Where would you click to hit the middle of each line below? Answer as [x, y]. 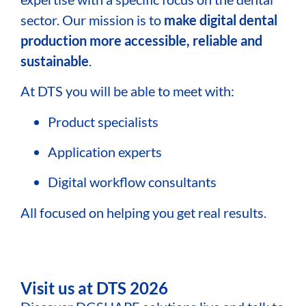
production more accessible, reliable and [141, 40]
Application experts [105, 151]
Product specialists [103, 121]
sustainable [55, 60]
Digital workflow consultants [132, 182]
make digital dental [221, 19]
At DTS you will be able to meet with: [127, 91]
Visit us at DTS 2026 [94, 288]
